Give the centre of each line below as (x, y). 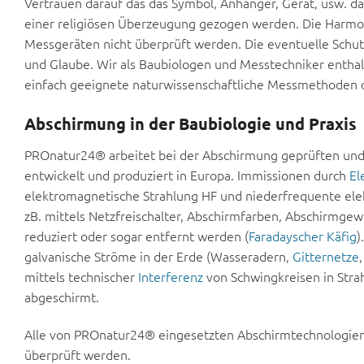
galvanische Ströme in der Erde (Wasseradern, (158, 256)
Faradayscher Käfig (303, 236)
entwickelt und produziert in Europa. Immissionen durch (187, 175)
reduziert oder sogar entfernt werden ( (136, 236)
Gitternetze (326, 256)
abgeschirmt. (62, 297)
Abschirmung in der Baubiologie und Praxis (191, 124)
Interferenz (171, 277)
